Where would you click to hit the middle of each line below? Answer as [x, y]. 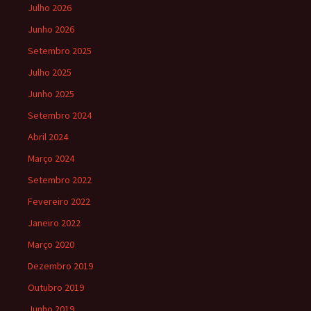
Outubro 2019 [56, 287]
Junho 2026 [51, 29]
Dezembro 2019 [60, 266]
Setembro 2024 [60, 115]
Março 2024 [51, 158]
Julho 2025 [50, 72]
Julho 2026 [50, 8]
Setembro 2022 [60, 180]
